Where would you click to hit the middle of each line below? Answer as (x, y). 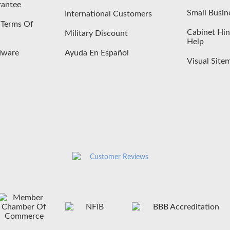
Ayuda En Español (97, 53)
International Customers (108, 14)
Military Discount (96, 33)
